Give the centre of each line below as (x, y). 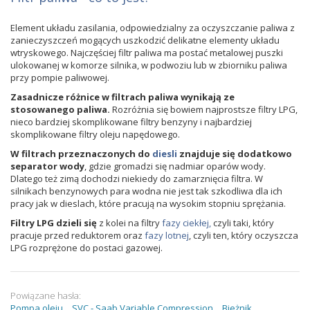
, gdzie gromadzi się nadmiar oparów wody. (175, 166)
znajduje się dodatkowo (235, 154)
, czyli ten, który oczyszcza (244, 235)
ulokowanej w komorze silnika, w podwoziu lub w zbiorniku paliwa (149, 65)
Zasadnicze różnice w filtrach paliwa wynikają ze (122, 97)
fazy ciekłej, (186, 223)
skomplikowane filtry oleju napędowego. (95, 134)
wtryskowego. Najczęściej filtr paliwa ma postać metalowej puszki (147, 53)
